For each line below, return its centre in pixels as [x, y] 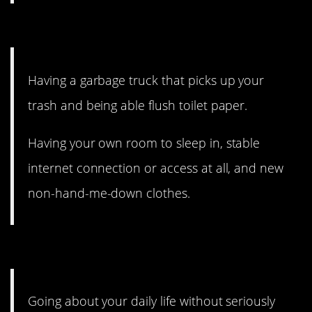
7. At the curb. [79, 29]
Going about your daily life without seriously [152, 301]
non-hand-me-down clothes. [109, 193]
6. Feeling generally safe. [133, 250]
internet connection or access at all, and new [156, 167]
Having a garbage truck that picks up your [146, 80]
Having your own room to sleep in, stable [144, 142]
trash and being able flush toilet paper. [138, 105]
